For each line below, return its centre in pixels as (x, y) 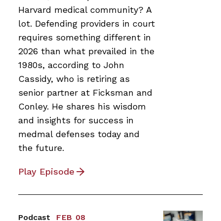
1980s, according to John (71, 65)
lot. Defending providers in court (87, 24)
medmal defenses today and (79, 134)
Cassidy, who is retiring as (74, 79)
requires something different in (85, 37)
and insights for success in (76, 120)
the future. (41, 148)
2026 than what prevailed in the (86, 51)
